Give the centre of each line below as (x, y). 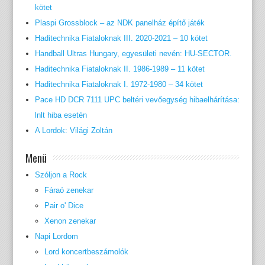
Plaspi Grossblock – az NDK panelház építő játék (119, 23)
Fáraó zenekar (69, 190)
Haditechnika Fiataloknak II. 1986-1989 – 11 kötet (119, 69)
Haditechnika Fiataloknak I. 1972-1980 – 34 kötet (119, 85)
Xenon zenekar (70, 221)
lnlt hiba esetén (61, 115)
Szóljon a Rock (61, 175)
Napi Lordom (56, 237)
